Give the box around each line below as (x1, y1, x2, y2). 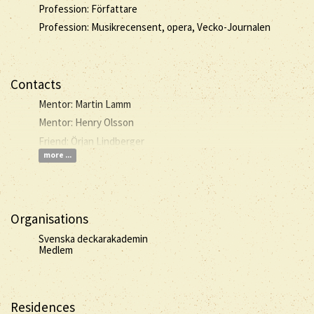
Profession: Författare (39, 1, 137, 15)
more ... (43, 150, 71, 161)
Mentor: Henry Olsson (39, 116, 134, 129)
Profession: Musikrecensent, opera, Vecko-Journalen (39, 20, 271, 34)
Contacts (11, 76, 61, 93)
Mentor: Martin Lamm (39, 97, 131, 111)
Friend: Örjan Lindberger (39, 134, 144, 148)
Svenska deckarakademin (39, 231, 148, 245)
